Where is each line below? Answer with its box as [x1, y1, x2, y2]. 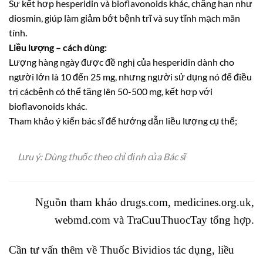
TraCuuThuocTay [127, 213, 207, 226]
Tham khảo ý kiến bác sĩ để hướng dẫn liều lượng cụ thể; [9, 115, 237, 127]
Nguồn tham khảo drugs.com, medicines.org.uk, [35, 195, 254, 208]
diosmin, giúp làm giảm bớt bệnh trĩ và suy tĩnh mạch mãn [9, 12, 240, 24]
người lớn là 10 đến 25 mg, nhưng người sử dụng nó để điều [9, 71, 252, 83]
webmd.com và [55, 213, 127, 226]
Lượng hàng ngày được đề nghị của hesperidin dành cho [9, 56, 234, 68]
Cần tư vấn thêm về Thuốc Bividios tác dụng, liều [9, 243, 234, 256]
